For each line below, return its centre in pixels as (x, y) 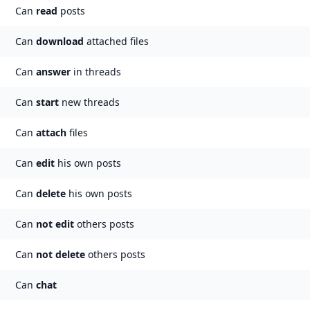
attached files (116, 41)
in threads (95, 72)
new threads (89, 102)
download (60, 41)
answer (53, 72)
